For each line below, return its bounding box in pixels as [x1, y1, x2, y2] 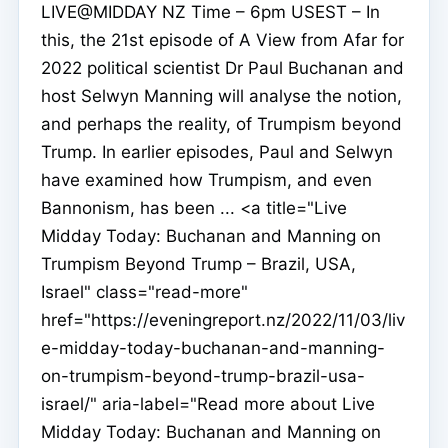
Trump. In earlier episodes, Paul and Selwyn [41, 142, 393, 163]
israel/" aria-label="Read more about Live [41, 394, 375, 415]
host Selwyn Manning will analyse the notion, [41, 86, 402, 107]
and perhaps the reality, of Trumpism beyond [41, 114, 402, 135]
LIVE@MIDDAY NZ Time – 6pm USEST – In [41, 2, 380, 23]
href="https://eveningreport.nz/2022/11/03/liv [41, 310, 405, 331]
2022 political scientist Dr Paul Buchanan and [41, 58, 404, 79]
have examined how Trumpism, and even [41, 170, 372, 191]
